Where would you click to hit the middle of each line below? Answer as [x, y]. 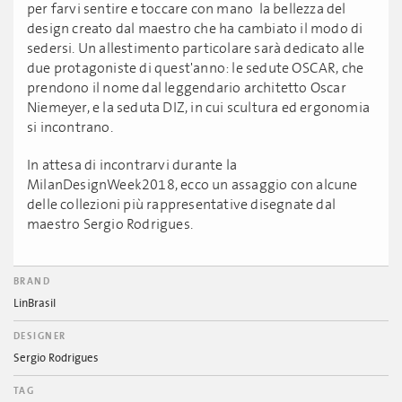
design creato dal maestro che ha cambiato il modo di [195, 29]
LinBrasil [35, 304]
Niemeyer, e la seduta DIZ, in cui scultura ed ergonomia [199, 108]
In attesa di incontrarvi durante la [132, 165]
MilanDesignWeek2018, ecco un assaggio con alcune [192, 185]
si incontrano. [70, 127]
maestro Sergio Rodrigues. [110, 224]
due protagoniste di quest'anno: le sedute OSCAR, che [196, 68]
